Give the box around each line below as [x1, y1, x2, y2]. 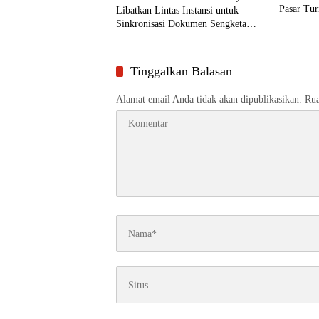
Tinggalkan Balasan [130, 64, 232, 79]
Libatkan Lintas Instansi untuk [116, 5, 239, 16]
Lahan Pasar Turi [116, 32, 186, 43]
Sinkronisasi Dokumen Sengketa [116, 19, 246, 30]
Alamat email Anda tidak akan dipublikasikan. [116, 94, 302, 105]
